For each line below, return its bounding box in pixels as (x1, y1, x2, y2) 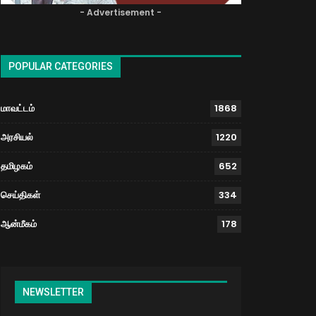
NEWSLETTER (22, 286, 84, 298)
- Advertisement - (80, 6, 162, 19)
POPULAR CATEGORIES (8, 61, 113, 73)
